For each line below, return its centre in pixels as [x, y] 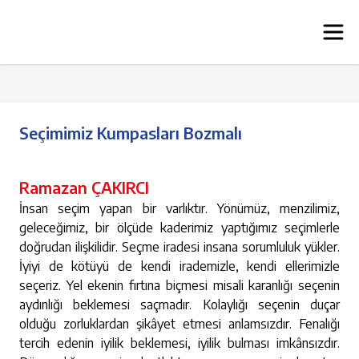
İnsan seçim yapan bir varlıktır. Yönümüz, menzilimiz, [179, 208]
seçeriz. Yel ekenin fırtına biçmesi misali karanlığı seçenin [179, 285]
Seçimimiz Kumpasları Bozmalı [131, 133]
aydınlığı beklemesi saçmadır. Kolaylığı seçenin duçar [179, 305]
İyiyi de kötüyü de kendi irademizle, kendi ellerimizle [179, 266]
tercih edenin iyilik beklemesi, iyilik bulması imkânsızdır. [179, 343]
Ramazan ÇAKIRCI [84, 187]
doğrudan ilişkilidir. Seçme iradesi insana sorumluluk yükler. [179, 247]
